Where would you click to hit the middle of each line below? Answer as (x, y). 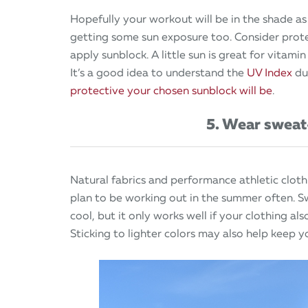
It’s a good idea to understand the (158, 73)
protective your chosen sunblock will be (171, 90)
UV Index (269, 73)
